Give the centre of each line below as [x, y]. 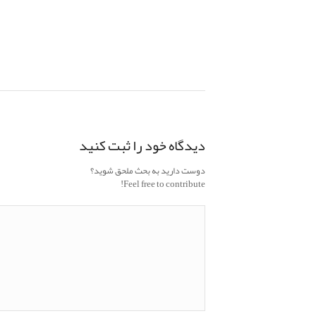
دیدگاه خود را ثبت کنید [142, 146]
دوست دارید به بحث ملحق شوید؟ [148, 171]
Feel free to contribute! [164, 184]
